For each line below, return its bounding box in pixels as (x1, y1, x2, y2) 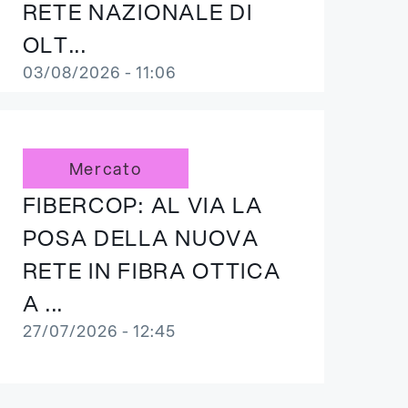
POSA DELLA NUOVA (22, 222, 260, 253)
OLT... (22, 29, 87, 60)
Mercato (68, 157, 142, 180)
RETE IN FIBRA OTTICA (22, 255, 281, 286)
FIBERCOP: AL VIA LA (22, 189, 263, 220)
